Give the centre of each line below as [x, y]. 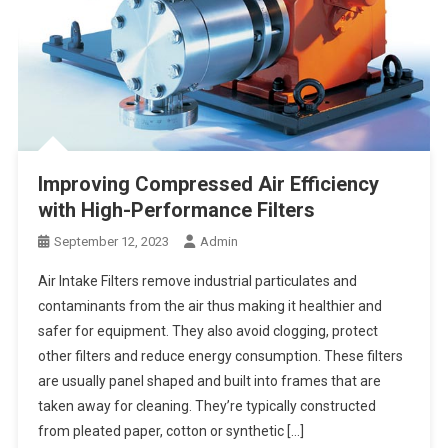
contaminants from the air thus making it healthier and [209, 305]
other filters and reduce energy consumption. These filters [220, 355]
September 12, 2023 [111, 241]
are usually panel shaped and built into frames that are [209, 380]
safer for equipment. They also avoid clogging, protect [207, 330]
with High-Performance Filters [176, 209]
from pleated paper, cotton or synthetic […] [170, 430]
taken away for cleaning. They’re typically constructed [206, 405]
